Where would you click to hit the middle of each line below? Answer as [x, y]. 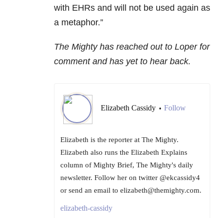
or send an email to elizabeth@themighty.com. [131, 191]
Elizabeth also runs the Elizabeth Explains [124, 153]
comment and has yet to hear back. [124, 62]
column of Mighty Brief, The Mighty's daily [127, 165]
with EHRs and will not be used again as [132, 8]
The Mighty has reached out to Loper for [132, 47]
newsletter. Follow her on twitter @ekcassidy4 [130, 178]
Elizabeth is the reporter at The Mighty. [119, 140]
